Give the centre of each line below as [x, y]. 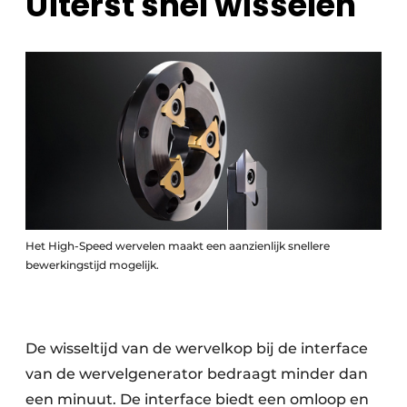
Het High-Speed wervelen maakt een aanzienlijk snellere [178, 246]
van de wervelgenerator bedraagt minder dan [197, 374]
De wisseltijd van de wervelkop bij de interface [197, 349]
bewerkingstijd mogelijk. [92, 265]
